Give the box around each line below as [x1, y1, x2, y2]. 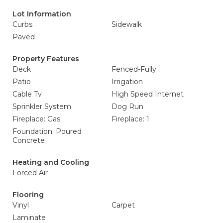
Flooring [12, 190, 44, 199]
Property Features [12, 54, 79, 63]
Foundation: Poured [12, 127, 82, 136]
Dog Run [111, 102, 143, 111]
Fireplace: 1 [111, 114, 149, 123]
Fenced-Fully [111, 65, 156, 74]
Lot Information [12, 9, 71, 18]
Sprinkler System [12, 102, 71, 111]
